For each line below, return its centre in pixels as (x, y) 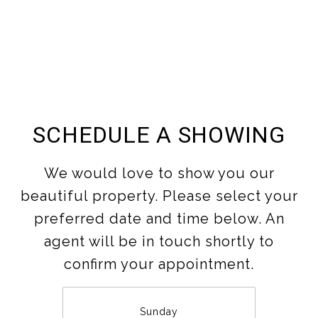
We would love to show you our (159, 173)
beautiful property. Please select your (159, 196)
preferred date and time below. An (159, 219)
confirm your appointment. (159, 264)
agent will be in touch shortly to (159, 241)
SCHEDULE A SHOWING (159, 135)
